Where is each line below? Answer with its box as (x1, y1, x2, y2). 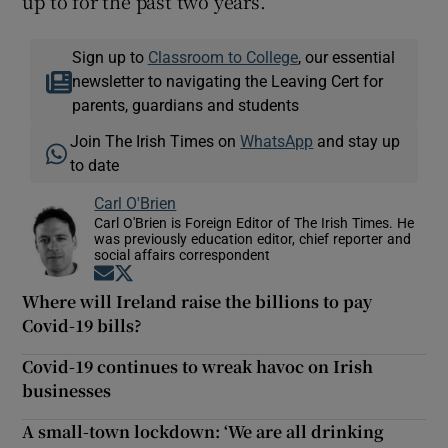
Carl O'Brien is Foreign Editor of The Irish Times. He (94, 216, 415, 231)
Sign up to (71, 49, 148, 66)
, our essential (297, 49, 395, 66)
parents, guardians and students (71, 97, 299, 114)
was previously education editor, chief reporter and (94, 232, 412, 247)
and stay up (313, 133, 401, 150)
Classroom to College (147, 49, 298, 66)
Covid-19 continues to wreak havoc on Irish (22, 355, 374, 379)
